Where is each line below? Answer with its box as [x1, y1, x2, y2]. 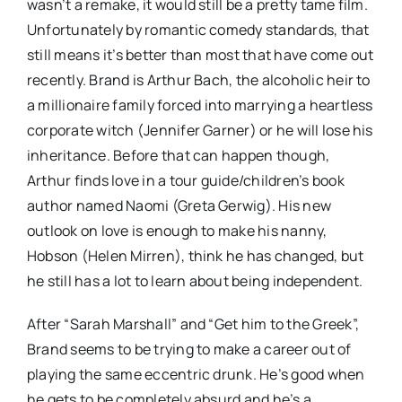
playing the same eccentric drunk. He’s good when [26, 363, 365, 384]
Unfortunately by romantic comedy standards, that [26, 19, 370, 39]
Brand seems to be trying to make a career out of [26, 338, 352, 359]
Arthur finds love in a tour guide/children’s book [26, 170, 345, 190]
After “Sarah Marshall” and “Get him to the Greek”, [26, 313, 359, 334]
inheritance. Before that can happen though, [26, 144, 330, 165]
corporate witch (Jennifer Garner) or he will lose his [26, 119, 373, 140]
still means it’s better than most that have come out [26, 44, 374, 65]
